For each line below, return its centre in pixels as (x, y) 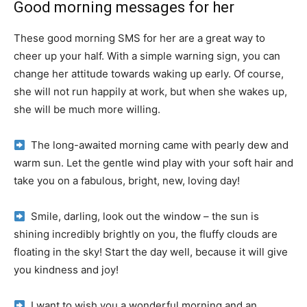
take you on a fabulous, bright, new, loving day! (127, 181)
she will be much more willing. (87, 109)
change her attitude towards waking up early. (124, 74)
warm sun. (40, 163)
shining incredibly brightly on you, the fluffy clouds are (146, 234)
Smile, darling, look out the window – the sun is (143, 216)
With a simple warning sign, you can (194, 56)
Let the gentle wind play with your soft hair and (180, 163)
